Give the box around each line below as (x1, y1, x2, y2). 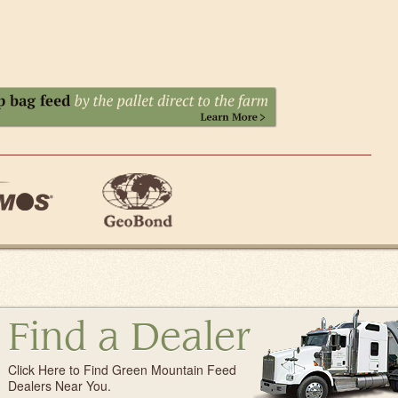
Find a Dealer (8, 319, 251, 361)
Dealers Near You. (8, 377, 111, 395)
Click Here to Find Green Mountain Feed (8, 361, 236, 379)
